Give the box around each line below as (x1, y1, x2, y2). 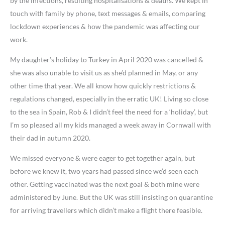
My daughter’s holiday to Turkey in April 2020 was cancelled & (10, 55, 203, 64)
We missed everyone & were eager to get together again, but (10, 153, 195, 162)
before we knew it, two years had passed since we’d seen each (10, 166, 198, 175)
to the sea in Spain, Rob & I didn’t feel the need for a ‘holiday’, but (10, 107, 208, 116)
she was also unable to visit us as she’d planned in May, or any (10, 68, 198, 77)
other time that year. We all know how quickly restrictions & (10, 81, 196, 90)
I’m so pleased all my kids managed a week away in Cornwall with (10, 120, 211, 129)
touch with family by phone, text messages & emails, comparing (10, 9, 205, 18)
